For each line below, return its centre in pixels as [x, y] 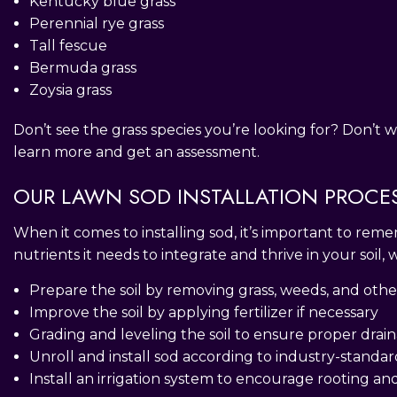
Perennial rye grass [96, 23]
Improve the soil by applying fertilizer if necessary [203, 312]
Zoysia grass [70, 90]
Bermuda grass [82, 67]
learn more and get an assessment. [136, 152]
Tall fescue [68, 45]
